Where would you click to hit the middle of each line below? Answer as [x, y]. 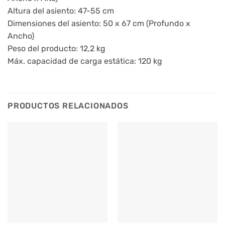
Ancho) [21, 36]
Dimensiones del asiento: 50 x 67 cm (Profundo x [99, 24]
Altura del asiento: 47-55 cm [61, 11]
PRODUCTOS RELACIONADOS [68, 106]
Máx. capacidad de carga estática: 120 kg [85, 61]
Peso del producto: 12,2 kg [57, 49]
